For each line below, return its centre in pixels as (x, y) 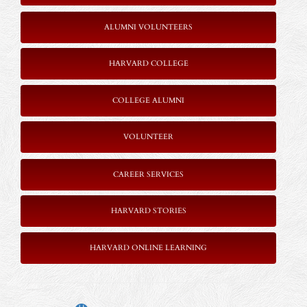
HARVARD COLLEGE (148, 63)
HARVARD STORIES (148, 210)
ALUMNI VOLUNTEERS (148, 27)
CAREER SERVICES (148, 174)
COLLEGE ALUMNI (148, 101)
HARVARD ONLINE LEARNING (148, 247)
